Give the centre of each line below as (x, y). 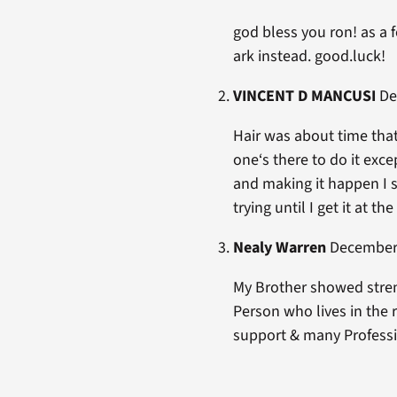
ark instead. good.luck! (309, 56)
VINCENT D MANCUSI (304, 96)
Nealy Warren (279, 247)
